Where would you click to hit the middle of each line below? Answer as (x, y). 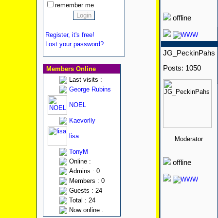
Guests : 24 (85, 191)
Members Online (70, 69)
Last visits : (85, 80)
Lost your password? (74, 44)
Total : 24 (82, 200)
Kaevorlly (82, 120)
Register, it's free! (70, 35)
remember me (74, 5)
